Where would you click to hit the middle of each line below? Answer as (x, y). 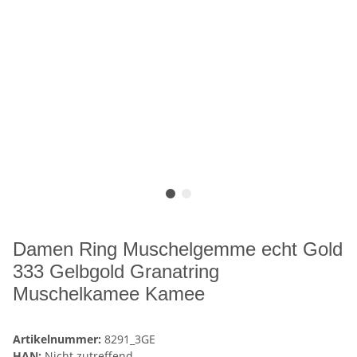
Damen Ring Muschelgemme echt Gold (178, 249)
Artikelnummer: (59, 339)
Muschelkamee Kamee (109, 294)
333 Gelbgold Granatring (116, 272)
